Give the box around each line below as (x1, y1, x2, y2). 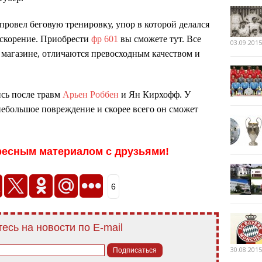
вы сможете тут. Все (118, 33, 201, 44)
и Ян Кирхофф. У (119, 89, 191, 99)
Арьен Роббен (63, 89, 119, 99)
